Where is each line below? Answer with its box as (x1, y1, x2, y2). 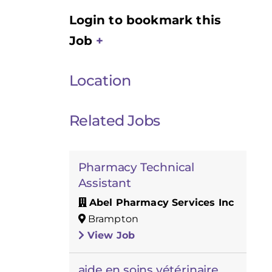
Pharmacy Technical (78, 160, 195, 174)
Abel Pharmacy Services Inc (89, 196, 234, 208)
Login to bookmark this (69, 13, 222, 28)
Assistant (78, 175, 131, 190)
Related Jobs (69, 111, 160, 129)
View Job (84, 229, 135, 241)
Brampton (85, 212, 139, 225)
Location (69, 72, 131, 89)
